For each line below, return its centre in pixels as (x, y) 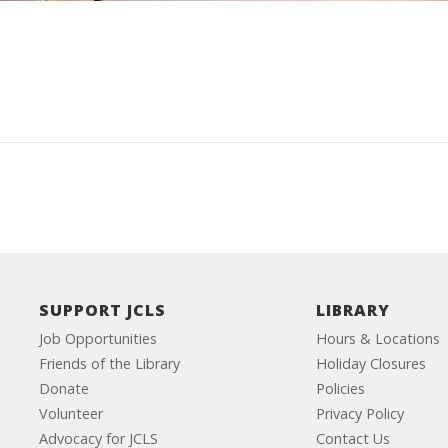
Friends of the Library (109, 363)
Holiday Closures (371, 363)
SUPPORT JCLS (102, 310)
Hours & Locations (378, 338)
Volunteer (70, 413)
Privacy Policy (360, 413)
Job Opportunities (97, 338)
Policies (341, 388)
